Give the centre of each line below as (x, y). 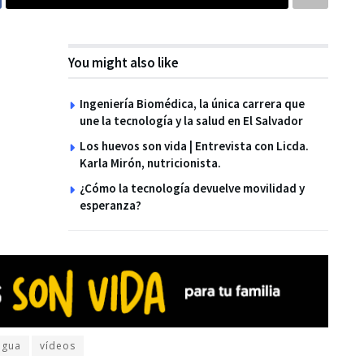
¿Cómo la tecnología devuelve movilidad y (192, 188)
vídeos (58, 346)
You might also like (123, 63)
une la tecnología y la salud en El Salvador (191, 121)
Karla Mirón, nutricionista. (150, 163)
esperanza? (110, 205)
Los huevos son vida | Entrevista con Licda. (194, 146)
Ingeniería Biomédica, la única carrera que (192, 104)
